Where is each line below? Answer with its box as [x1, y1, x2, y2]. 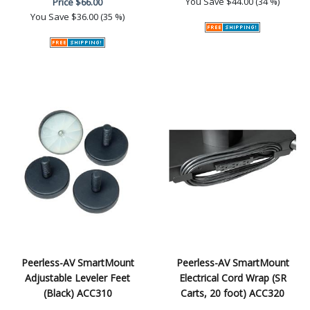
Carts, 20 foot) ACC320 [181, 286, 284, 300]
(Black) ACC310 [43, 286, 112, 300]
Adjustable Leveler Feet [25, 271, 130, 284]
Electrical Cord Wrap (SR [179, 271, 286, 284]
